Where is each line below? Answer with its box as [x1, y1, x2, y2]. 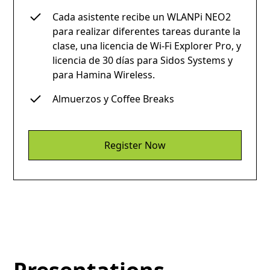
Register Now [104, 138, 166, 152]
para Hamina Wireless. [52, 67, 155, 81]
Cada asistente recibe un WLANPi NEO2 [52, 10, 231, 24]
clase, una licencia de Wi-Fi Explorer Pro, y [52, 39, 242, 52]
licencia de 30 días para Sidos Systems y [52, 53, 233, 67]
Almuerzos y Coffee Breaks [52, 92, 175, 105]
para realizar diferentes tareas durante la [52, 24, 241, 38]
